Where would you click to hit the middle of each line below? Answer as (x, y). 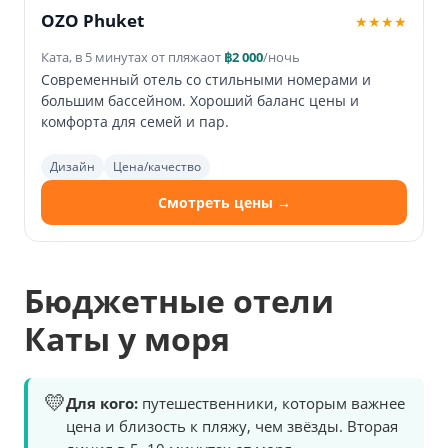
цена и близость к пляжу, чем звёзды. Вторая (232, 426)
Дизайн (72, 167)
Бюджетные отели (179, 301)
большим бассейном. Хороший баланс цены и (200, 101)
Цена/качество (157, 167)
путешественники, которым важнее (271, 403)
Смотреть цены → (224, 203)
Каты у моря (127, 339)
